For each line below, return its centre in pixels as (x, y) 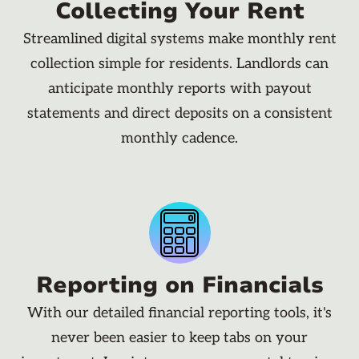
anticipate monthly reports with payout (179, 89)
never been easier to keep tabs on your (179, 338)
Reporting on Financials (179, 286)
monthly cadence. (179, 139)
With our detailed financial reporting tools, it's (179, 313)
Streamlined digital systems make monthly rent (179, 39)
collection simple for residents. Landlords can (179, 64)
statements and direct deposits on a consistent (179, 114)
